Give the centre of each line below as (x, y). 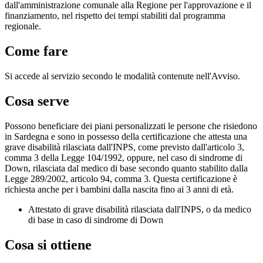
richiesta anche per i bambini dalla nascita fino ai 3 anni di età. (119, 189)
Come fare (36, 51)
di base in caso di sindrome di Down (96, 220)
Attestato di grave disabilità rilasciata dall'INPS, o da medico (140, 209)
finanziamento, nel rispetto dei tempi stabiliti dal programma (115, 16)
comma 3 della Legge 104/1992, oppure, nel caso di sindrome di (124, 157)
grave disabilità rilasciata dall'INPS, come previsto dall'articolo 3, (124, 147)
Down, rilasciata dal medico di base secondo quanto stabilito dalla (126, 168)
